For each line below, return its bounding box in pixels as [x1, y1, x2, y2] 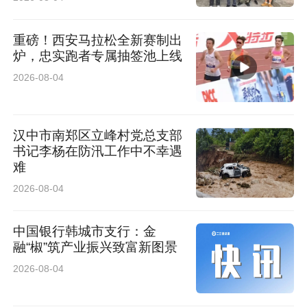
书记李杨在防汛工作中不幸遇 [13, 144, 183, 159]
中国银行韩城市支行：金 [13, 223, 157, 238]
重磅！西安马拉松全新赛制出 [13, 32, 183, 47]
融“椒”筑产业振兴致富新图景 [13, 239, 178, 254]
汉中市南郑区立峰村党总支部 [13, 128, 183, 143]
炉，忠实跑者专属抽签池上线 [13, 48, 183, 63]
